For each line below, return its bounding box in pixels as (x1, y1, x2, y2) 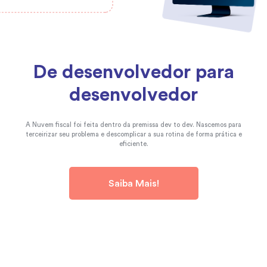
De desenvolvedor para (32, 63, 234, 82)
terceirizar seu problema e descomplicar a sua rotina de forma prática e (25, 131, 242, 138)
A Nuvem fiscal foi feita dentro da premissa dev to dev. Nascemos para (26, 122, 241, 129)
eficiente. (119, 141, 148, 148)
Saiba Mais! (108, 178, 159, 188)
